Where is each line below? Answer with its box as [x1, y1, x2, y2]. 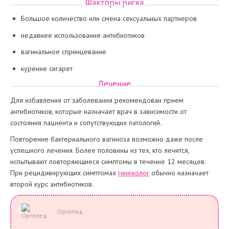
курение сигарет [21, 63, 73, 73]
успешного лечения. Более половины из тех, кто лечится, [10, 145, 189, 155]
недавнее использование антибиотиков [21, 30, 145, 40]
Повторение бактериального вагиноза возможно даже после [10, 134, 203, 144]
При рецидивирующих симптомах [10, 168, 118, 177]
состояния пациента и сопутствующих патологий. [10, 118, 162, 127]
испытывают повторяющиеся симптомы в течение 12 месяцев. [10, 156, 205, 166]
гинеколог [118, 168, 149, 177]
